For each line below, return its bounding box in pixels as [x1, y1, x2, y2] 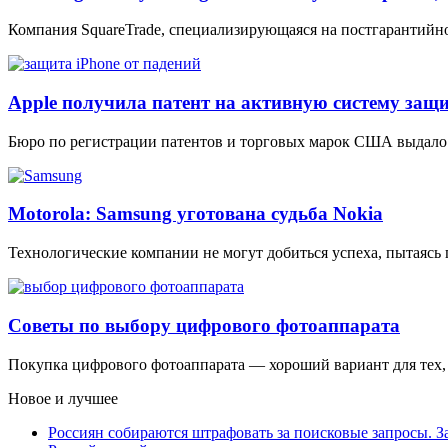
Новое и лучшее [8, 389, 118, 407]
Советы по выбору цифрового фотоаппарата [8, 314, 400, 336]
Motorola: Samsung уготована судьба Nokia [8, 203, 383, 225]
